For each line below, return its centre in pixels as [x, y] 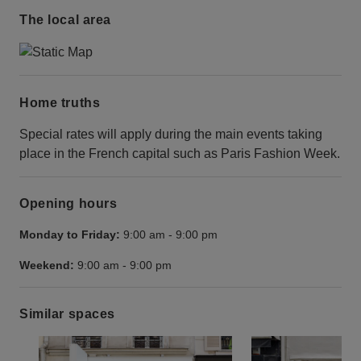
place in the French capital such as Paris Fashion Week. [180, 153]
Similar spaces [67, 314]
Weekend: [47, 266]
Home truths [60, 102]
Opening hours [68, 204]
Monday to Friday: [70, 235]
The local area [65, 20]
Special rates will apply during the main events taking [171, 134]
